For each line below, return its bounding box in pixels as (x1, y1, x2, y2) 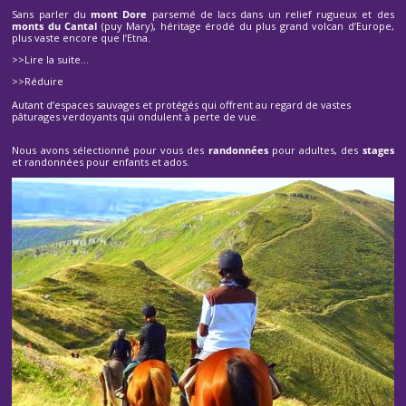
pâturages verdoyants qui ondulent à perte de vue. (12, 109, 260, 123)
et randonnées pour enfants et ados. (12, 154, 190, 169)
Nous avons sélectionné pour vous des (12, 142, 208, 157)
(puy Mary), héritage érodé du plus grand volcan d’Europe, (97, 18, 394, 33)
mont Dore (91, 6, 148, 21)
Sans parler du (12, 6, 92, 21)
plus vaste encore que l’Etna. (12, 30, 151, 44)
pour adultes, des (267, 142, 362, 157)
